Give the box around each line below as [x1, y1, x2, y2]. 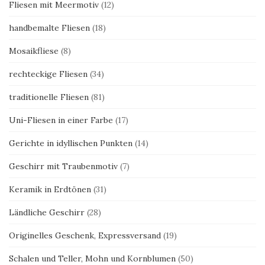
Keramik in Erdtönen [9, 183, 91, 195]
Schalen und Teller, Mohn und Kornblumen [9, 253, 176, 264]
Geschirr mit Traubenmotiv [9, 160, 118, 172]
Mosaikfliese [9, 45, 59, 56]
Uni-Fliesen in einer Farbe [9, 114, 113, 125]
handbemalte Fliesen [9, 22, 90, 33]
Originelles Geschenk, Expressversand [9, 230, 161, 241]
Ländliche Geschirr [9, 206, 85, 218]
